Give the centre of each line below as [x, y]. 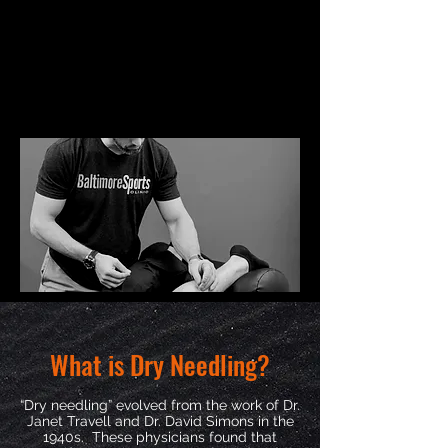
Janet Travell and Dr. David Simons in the [160, 421]
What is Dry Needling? [160, 364]
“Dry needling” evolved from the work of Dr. [160, 405]
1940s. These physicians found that [160, 437]
